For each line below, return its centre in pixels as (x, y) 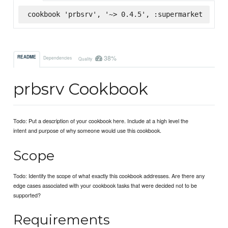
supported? (27, 195)
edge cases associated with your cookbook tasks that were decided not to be (105, 185)
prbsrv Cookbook (81, 89)
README (27, 57)
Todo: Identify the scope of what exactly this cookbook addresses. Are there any (109, 175)
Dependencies (58, 57)
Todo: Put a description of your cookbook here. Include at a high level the (101, 121)
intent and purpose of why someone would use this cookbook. (88, 131)
